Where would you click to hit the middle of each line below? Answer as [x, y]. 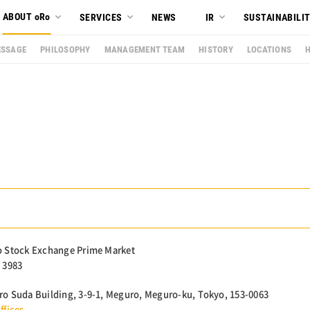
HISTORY [216, 49]
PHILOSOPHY [65, 49]
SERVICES [101, 17]
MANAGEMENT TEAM [145, 49]
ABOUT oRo [27, 17]
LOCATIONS [269, 49]
